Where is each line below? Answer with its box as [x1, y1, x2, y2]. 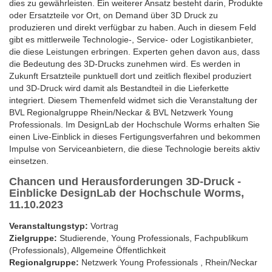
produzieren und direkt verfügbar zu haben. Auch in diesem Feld [9, 22, 256, 32]
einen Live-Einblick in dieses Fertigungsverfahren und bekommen [9, 132, 260, 141]
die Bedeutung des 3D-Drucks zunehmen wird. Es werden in [9, 59, 240, 69]
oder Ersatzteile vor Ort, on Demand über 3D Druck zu [9, 10, 218, 20]
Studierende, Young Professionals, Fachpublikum [57, 233, 248, 243]
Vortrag [88, 221, 118, 231]
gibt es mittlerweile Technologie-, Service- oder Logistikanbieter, [9, 35, 253, 44]
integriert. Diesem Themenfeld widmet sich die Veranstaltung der [9, 95, 257, 105]
